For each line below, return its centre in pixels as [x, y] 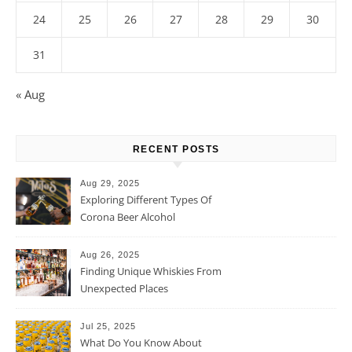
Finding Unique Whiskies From [151, 271]
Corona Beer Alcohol [128, 217]
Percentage [106, 234]
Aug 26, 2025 [110, 255]
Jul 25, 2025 [108, 326]
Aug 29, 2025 [110, 183]
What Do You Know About [141, 343]
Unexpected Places [124, 288]
